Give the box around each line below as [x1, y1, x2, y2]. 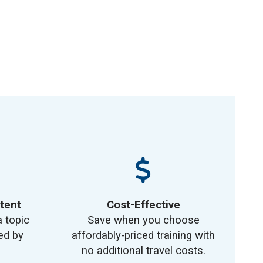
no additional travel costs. [81, 244, 205, 257]
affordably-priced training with [72, 229, 215, 242]
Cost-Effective [106, 198, 180, 211]
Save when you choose [87, 214, 200, 227]
